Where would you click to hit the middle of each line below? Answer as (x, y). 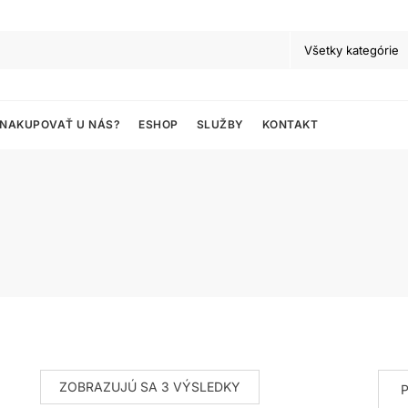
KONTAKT (290, 125)
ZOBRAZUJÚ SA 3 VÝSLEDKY (150, 386)
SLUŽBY (220, 125)
